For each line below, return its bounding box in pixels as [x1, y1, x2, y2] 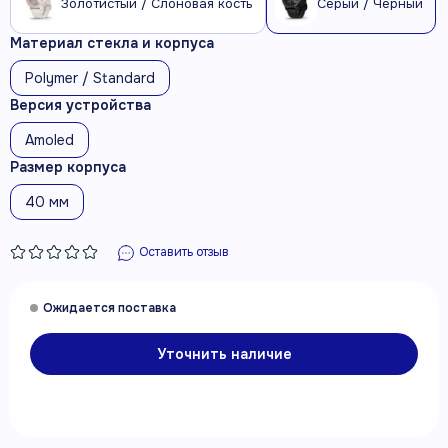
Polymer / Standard [25, 69, 155, 87]
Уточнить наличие [156, 344, 292, 363]
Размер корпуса [10, 158, 126, 176]
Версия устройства [10, 96, 151, 114]
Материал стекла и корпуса [10, 34, 214, 52]
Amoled [25, 131, 74, 149]
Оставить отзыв [139, 244, 229, 260]
